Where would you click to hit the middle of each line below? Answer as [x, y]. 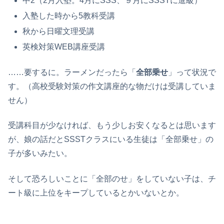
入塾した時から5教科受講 [69, 15]
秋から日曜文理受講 [59, 31]
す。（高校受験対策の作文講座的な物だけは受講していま [112, 86]
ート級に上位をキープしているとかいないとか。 [96, 192]
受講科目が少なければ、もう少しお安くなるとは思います [112, 125]
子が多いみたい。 [40, 153]
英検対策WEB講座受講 [64, 47]
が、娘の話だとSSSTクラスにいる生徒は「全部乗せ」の [111, 139]
